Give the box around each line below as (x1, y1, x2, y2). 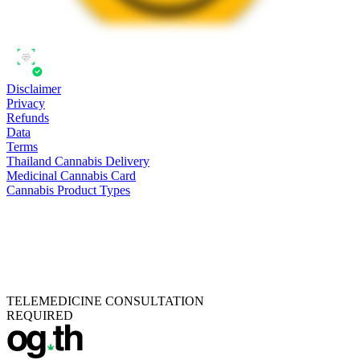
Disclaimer (6, 81, 61, 96)
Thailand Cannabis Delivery (6, 153, 149, 168)
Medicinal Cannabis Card (6, 168, 136, 182)
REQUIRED (6, 308, 73, 322)
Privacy (6, 96, 45, 110)
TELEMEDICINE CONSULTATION (6, 293, 204, 308)
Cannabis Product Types (6, 182, 130, 197)
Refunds (6, 110, 49, 125)
